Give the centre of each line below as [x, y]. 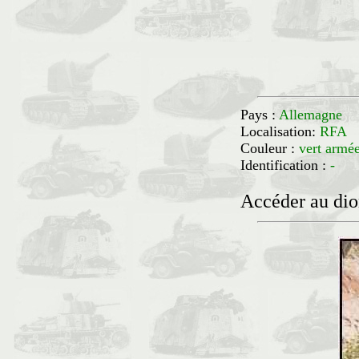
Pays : [260, 115]
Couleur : [270, 148]
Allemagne [311, 115]
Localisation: [280, 131]
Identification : [285, 165]
